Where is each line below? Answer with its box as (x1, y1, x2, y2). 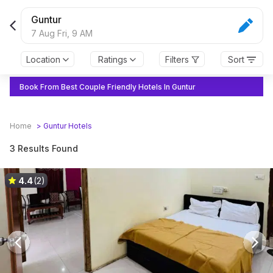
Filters (165, 54, 189, 65)
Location (26, 54, 60, 65)
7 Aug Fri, (31, 27, 72, 38)
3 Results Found (10, 143, 78, 154)
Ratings (97, 54, 127, 65)
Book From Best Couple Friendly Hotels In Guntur (19, 82, 196, 91)
